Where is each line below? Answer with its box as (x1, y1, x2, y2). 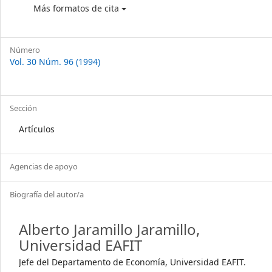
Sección (10, 103, 37, 114)
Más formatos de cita (33, 2, 121, 14)
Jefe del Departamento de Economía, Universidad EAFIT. (19, 256, 246, 268)
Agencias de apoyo (10, 161, 78, 172)
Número (10, 44, 40, 55)
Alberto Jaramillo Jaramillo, (19, 219, 200, 239)
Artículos (19, 123, 55, 135)
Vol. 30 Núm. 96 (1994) (10, 56, 100, 67)
